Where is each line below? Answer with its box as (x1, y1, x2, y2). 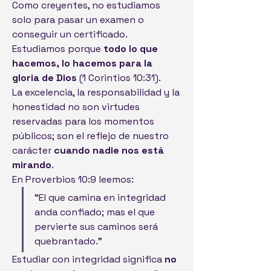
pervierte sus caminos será (34, 220, 158, 233)
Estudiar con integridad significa (12, 253, 165, 266)
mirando (12, 158, 51, 172)
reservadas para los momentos (12, 115, 154, 128)
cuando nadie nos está (54, 144, 164, 157)
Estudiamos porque (12, 42, 103, 56)
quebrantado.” (34, 235, 102, 248)
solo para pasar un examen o (12, 13, 144, 27)
